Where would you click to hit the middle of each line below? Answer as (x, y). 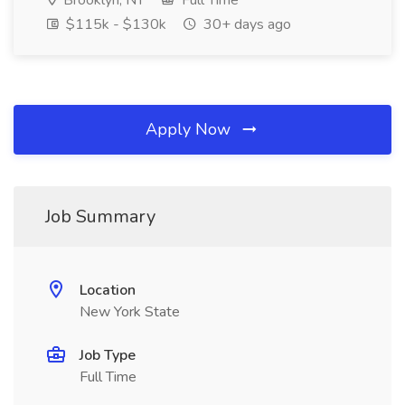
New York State (130, 312)
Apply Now (190, 129)
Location (108, 290)
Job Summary (100, 217)
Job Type (108, 355)
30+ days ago (245, 24)
